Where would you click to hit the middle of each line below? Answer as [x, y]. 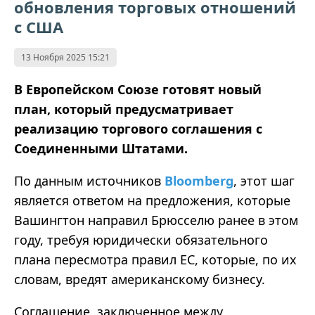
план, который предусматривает [124, 109]
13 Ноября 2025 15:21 [65, 58]
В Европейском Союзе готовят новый [138, 90]
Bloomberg [199, 181]
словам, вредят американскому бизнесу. [140, 279]
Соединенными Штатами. [101, 149]
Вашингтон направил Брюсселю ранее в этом [156, 220]
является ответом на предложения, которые [152, 201]
